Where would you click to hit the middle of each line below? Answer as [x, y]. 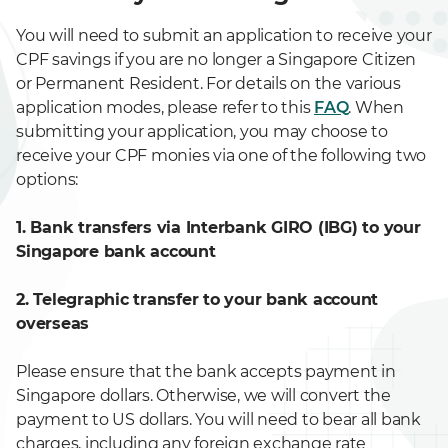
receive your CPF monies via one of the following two [221, 155]
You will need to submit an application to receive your [224, 35]
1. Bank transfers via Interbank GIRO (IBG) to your [218, 227]
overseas [52, 323]
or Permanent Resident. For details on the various [208, 83]
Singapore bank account [116, 251]
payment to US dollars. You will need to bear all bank [218, 419]
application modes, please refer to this [165, 107]
